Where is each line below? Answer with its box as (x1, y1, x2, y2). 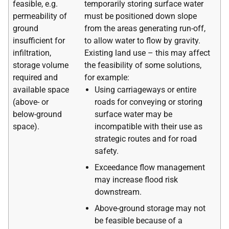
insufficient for (13, 35, 65, 45)
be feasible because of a (95, 215, 182, 225)
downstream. (95, 187, 142, 197)
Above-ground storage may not (95, 203, 205, 213)
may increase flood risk (95, 174, 178, 185)
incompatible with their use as (95, 121, 202, 131)
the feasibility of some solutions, (84, 60, 201, 70)
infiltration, (13, 48, 51, 58)
